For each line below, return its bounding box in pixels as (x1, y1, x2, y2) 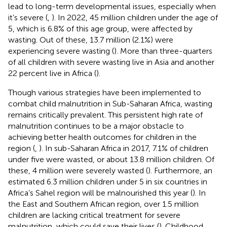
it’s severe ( (8, 12, 48, 22)
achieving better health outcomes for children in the (8, 132, 197, 142)
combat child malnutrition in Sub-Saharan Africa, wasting (8, 98, 212, 108)
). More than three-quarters (114, 46, 212, 56)
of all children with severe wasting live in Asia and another (8, 57, 214, 67)
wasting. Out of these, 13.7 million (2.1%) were (8, 34, 173, 45)
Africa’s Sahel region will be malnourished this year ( (8, 187, 193, 198)
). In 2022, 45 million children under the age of (52, 12, 218, 22)
